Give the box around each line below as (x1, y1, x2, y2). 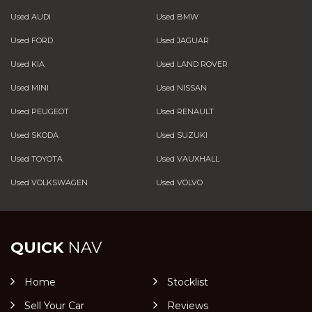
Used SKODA (10, 130, 58, 140)
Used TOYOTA (10, 154, 63, 164)
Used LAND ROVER (155, 59, 228, 69)
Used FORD (10, 36, 53, 45)
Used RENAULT (155, 107, 214, 116)
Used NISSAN (155, 83, 207, 93)
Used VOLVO (155, 178, 203, 187)
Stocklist (166, 276, 208, 288)
